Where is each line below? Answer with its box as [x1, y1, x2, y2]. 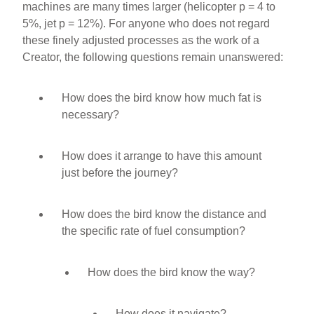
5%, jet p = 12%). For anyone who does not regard [22, 18, 271, 29]
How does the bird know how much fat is [62, 91, 262, 104]
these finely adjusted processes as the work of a [22, 34, 260, 46]
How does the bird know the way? [87, 266, 255, 279]
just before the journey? [62, 166, 179, 179]
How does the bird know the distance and [62, 207, 267, 220]
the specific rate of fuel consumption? [62, 224, 246, 237]
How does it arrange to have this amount [62, 149, 262, 162]
